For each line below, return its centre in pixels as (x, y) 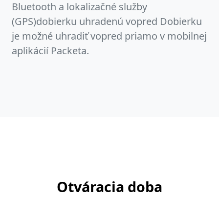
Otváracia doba (109, 186)
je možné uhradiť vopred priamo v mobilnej (109, 36)
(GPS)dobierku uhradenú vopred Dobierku (107, 21)
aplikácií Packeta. (50, 50)
